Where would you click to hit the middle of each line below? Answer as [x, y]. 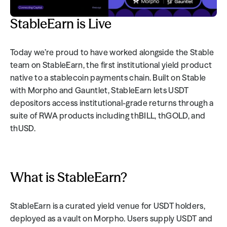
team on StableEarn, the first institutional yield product [111, 65]
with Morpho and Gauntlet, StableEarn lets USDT [100, 90]
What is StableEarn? [69, 177]
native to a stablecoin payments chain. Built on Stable [108, 78]
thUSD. [23, 128]
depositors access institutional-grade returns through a [112, 103]
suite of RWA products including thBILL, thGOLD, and [108, 116]
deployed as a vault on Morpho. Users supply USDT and [111, 218]
